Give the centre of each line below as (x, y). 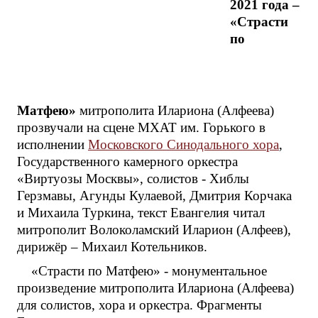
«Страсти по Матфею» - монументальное (149, 271)
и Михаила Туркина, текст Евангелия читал (141, 213)
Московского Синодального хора (183, 145)
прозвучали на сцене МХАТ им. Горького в (141, 128)
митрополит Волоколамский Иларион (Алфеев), (154, 230)
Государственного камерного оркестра (127, 162)
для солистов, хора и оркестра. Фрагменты (139, 305)
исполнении (53, 145)
